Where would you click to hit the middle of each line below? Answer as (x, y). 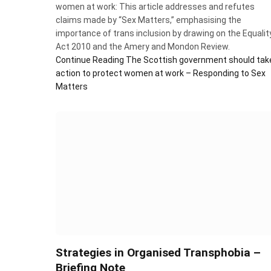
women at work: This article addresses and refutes (155, 6)
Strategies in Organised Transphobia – (158, 253)
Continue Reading (90, 60)
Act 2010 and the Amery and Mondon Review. (143, 46)
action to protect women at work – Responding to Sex (161, 73)
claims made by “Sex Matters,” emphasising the (149, 20)
